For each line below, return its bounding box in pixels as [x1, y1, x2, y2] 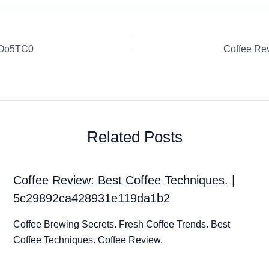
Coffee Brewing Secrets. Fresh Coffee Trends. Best [13, 219, 230, 229]
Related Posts [86, 127, 183, 146]
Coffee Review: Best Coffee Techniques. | [13, 173, 235, 187]
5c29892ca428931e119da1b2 [13, 191, 170, 205]
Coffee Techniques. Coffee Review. [13, 234, 163, 245]
